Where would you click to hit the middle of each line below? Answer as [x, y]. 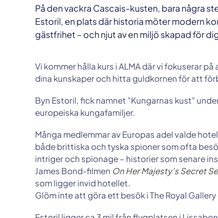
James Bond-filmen [73, 171]
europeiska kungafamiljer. [85, 112]
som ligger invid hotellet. [83, 183]
